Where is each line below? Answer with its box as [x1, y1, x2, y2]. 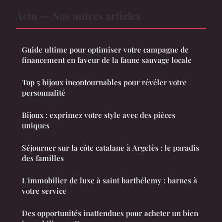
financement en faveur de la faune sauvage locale [22, 55, 192, 65]
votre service [22, 186, 66, 196]
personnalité [22, 88, 65, 98]
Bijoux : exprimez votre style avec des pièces [22, 110, 175, 120]
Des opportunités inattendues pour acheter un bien [22, 208, 198, 219]
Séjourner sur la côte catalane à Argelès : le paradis [22, 143, 199, 153]
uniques [22, 120, 50, 131]
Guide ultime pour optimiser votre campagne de [22, 45, 189, 55]
